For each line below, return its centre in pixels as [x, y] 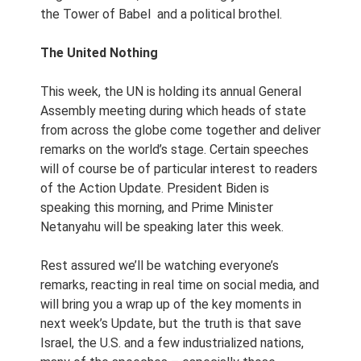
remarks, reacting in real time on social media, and [180, 285]
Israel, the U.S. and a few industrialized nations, [172, 343]
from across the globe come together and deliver [180, 130]
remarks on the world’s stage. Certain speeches [174, 149]
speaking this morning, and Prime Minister [157, 207]
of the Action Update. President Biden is [155, 188]
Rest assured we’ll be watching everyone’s [160, 266]
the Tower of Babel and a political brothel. [161, 14]
